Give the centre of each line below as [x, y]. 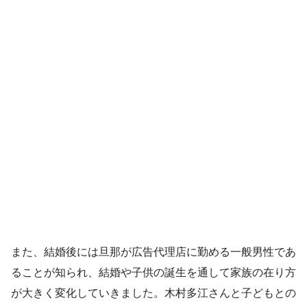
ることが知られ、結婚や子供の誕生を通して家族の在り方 [153, 272]
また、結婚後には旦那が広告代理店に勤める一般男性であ [153, 251]
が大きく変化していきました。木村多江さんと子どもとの [153, 293]
